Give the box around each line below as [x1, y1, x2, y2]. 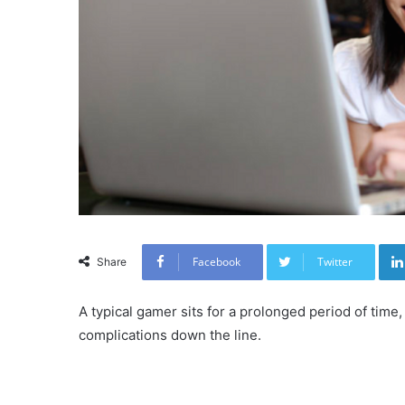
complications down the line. [79, 326, 261, 344]
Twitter [317, 254, 353, 270]
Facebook [193, 254, 240, 270]
